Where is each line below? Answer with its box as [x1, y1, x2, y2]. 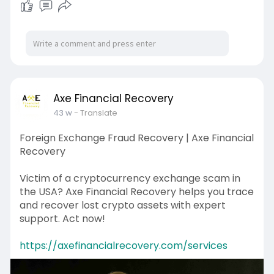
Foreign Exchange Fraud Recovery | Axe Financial [19, 131, 254, 145]
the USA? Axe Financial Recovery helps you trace [19, 185, 254, 199]
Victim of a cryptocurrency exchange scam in [19, 171, 240, 185]
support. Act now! [19, 212, 105, 226]
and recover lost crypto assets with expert [19, 198, 226, 212]
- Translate [73, 107, 117, 119]
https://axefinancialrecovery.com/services [19, 239, 228, 253]
